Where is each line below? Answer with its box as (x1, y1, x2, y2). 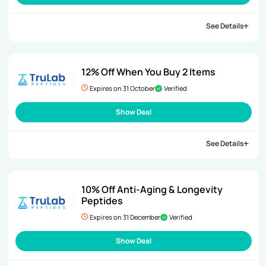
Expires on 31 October (89, 83, 155, 93)
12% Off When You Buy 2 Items (81, 65, 216, 78)
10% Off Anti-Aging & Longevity (81, 182, 223, 196)
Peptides (81, 194, 123, 207)
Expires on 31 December (89, 212, 160, 221)
